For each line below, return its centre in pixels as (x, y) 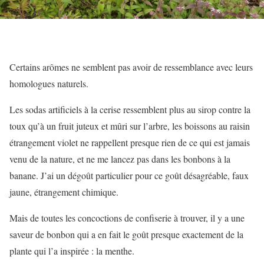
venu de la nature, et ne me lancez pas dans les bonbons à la (120, 159)
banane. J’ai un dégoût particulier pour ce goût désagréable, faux (129, 176)
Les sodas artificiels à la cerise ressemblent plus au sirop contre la (130, 110)
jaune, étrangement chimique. (64, 192)
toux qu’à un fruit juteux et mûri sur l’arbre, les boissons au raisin (130, 126)
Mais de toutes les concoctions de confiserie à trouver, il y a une (127, 218)
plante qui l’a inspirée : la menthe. (72, 251)
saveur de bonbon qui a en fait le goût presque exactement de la (126, 235)
